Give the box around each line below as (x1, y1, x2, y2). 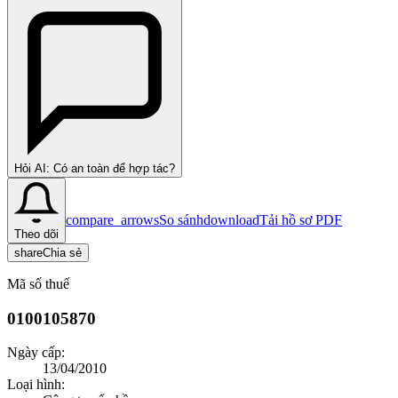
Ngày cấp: (7, 345, 65, 361)
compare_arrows (66, 211, 159, 227)
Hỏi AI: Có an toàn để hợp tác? (14, 161, 175, 175)
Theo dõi (14, 227, 59, 241)
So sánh (159, 211, 203, 227)
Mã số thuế (7, 275, 69, 291)
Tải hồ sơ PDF (259, 211, 342, 227)
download (203, 211, 259, 227)
